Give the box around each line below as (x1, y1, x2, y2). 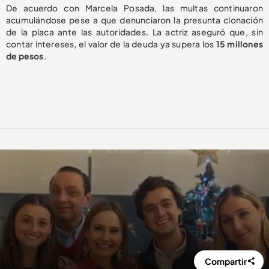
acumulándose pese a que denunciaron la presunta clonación (6, 14, 263, 25)
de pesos (6, 50, 44, 61)
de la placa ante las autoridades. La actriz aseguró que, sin (6, 26, 263, 37)
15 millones (216, 38, 263, 49)
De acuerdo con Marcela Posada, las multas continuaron (6, 2, 263, 13)
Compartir (205, 255, 247, 267)
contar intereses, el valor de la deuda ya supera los (6, 38, 216, 49)
